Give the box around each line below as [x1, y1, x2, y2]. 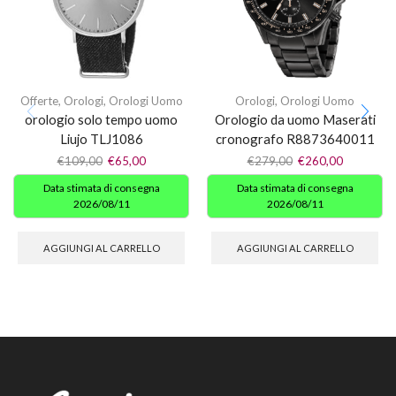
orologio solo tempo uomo [25, 110, 178, 127]
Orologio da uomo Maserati [214, 110, 376, 127]
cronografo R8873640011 [215, 130, 375, 147]
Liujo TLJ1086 [59, 130, 143, 147]
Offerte [19, 93, 58, 108]
